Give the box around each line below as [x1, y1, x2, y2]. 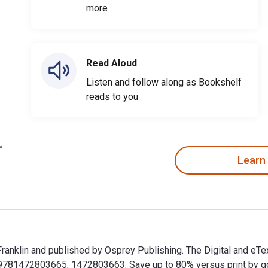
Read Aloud [86, 57, 137, 69]
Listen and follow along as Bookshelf [86, 76, 242, 88]
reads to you [86, 90, 138, 102]
